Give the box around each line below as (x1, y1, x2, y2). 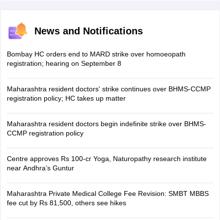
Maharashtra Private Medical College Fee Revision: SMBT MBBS (6, 190, 209, 197)
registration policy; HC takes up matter (6, 94, 126, 102)
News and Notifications (34, 26, 143, 36)
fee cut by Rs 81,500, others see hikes (6, 199, 126, 207)
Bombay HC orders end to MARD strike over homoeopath (6, 50, 186, 58)
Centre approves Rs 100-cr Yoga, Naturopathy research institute (6, 155, 207, 163)
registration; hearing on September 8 (6, 59, 121, 67)
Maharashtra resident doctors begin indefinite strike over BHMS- (6, 120, 206, 128)
